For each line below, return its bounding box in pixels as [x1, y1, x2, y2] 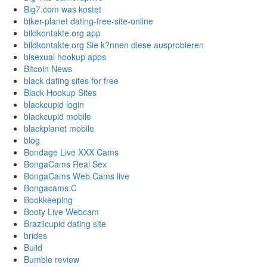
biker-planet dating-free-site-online [24, 15, 153, 27]
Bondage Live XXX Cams [24, 146, 119, 159]
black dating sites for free [24, 74, 119, 87]
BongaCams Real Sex [24, 158, 107, 170]
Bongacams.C [24, 182, 77, 194]
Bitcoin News [24, 63, 72, 75]
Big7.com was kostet [24, 3, 101, 15]
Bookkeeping [24, 194, 73, 206]
